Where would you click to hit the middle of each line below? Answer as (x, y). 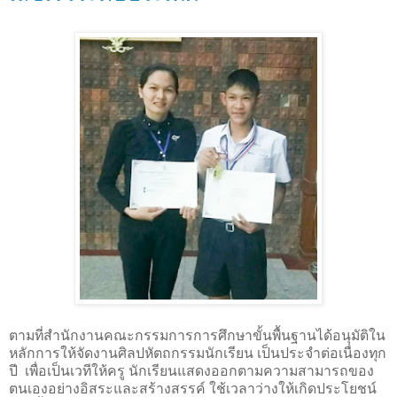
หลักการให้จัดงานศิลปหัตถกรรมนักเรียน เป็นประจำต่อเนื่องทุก (198, 353)
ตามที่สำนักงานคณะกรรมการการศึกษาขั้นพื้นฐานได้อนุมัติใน (197, 335)
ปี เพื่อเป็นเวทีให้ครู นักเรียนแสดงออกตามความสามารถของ (191, 370)
